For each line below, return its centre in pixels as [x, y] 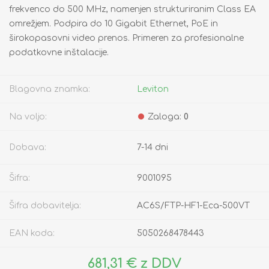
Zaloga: [165, 117]
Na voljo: [28, 117]
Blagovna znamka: [50, 89]
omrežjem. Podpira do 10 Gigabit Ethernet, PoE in [113, 24]
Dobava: [28, 148]
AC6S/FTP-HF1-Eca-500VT [193, 206]
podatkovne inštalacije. [59, 53]
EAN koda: [32, 234]
